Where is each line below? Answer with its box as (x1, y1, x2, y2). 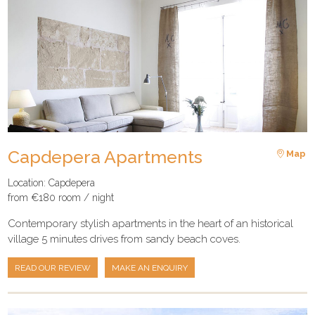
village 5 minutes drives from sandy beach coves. (8, 233, 241, 246)
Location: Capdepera (8, 177, 96, 189)
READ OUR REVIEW (15, 262, 91, 273)
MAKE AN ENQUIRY (112, 262, 188, 273)
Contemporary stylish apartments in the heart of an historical (8, 217, 294, 231)
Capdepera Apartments (8, 146, 203, 167)
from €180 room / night (8, 192, 115, 204)
